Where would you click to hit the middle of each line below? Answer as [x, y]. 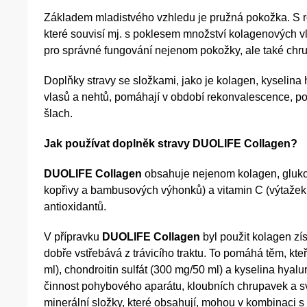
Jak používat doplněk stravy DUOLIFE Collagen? [171, 144]
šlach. [58, 114]
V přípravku [73, 237]
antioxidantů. [75, 207]
